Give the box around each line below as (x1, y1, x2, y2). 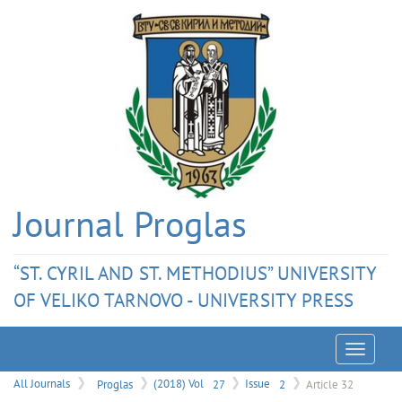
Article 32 (306, 376, 354, 391)
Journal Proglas (13, 200, 247, 248)
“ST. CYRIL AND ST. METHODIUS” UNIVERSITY (13, 260, 376, 286)
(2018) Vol (153, 376, 206, 391)
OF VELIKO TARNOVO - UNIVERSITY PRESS (13, 287, 354, 313)
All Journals (13, 376, 70, 391)
